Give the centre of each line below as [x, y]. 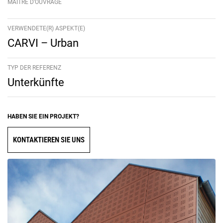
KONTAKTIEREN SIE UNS [49, 140]
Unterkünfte [36, 82]
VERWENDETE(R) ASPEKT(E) [46, 29]
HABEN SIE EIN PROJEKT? [43, 116]
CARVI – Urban [43, 43]
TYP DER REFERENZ [34, 67]
